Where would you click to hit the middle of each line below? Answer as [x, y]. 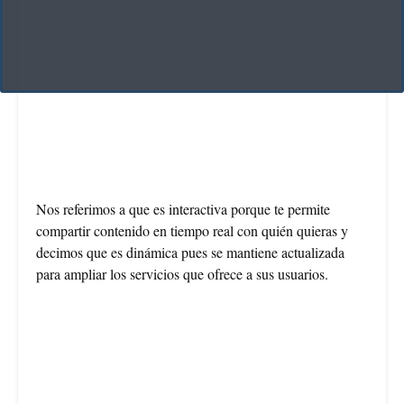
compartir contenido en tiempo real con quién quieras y [192, 230]
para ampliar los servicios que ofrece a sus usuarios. [182, 273]
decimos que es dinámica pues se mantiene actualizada [190, 252]
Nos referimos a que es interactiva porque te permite [183, 208]
